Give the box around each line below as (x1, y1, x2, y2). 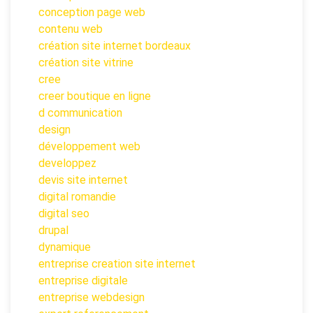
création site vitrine (38, 56, 133, 70)
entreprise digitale (38, 274, 128, 288)
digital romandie (38, 190, 116, 204)
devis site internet (38, 173, 128, 187)
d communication (38, 106, 122, 120)
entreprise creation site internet (38, 257, 196, 271)
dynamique (38, 240, 91, 254)
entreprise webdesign (38, 291, 145, 305)
